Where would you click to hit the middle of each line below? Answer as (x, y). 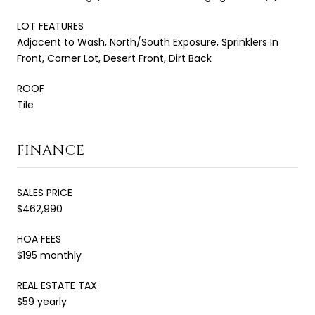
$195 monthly (49, 255)
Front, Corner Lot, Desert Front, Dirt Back (114, 58)
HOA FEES (39, 239)
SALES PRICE (45, 192)
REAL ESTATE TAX (57, 285)
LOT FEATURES (50, 26)
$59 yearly (42, 301)
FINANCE (51, 150)
